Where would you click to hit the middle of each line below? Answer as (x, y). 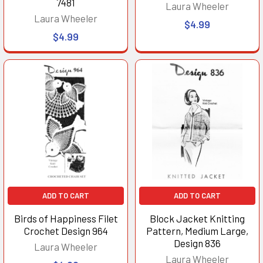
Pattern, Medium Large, (197, 230)
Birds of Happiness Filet (66, 218)
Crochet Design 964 (66, 230)
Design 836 (197, 243)
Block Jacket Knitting (197, 218)
